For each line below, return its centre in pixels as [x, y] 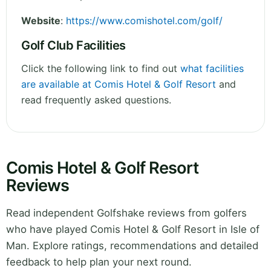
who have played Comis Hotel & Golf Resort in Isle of [133, 230]
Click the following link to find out [101, 69]
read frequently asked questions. [96, 100]
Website [41, 21]
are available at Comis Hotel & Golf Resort [119, 84]
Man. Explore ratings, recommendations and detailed [132, 246]
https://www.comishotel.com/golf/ [144, 21]
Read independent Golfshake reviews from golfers [126, 213]
